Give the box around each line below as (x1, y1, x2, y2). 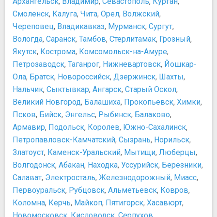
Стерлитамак (109, 34, 156, 44)
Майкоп (74, 198, 102, 207)
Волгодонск (13, 160, 55, 170)
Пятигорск (106, 198, 143, 207)
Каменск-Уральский (47, 148, 121, 157)
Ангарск (93, 85, 122, 94)
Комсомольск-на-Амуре (79, 47, 167, 56)
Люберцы (159, 148, 196, 157)
